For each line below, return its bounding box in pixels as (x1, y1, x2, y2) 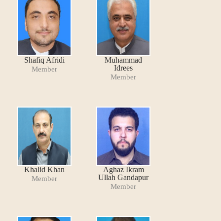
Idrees (114, 64, 133, 72)
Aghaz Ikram (103, 165, 144, 174)
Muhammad (105, 56, 142, 64)
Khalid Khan (24, 165, 65, 174)
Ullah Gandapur (98, 173, 148, 182)
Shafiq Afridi (24, 56, 65, 64)
